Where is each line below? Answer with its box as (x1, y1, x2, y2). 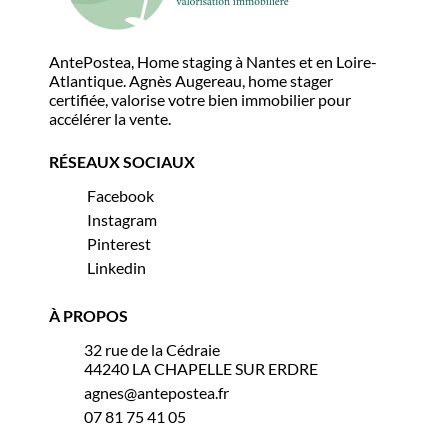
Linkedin (87, 258, 147, 277)
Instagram (87, 210, 158, 229)
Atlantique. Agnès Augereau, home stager (49, 71, 334, 90)
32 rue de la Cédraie (84, 340, 221, 359)
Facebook (87, 186, 155, 205)
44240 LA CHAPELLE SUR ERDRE (84, 359, 319, 378)
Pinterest (87, 234, 152, 253)
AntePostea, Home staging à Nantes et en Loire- (49, 52, 378, 71)
